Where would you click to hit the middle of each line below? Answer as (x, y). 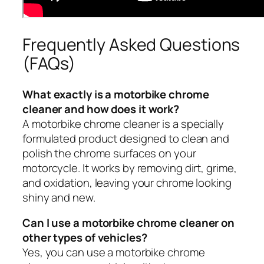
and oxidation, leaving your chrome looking (127, 182)
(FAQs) (49, 64)
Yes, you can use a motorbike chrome (114, 253)
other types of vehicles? (85, 238)
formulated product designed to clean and (126, 138)
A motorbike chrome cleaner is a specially (123, 123)
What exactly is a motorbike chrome (116, 94)
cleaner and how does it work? (101, 109)
